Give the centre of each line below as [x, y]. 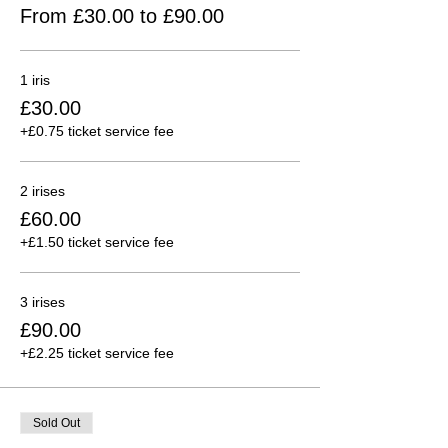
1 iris [35, 79]
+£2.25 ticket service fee [97, 352]
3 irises [42, 301]
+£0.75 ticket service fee [97, 130]
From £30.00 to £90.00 [122, 15]
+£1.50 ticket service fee [97, 241]
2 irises [42, 190]
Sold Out [56, 422]
